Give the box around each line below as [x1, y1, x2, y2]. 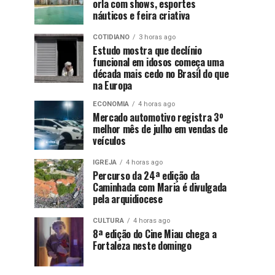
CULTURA [93, 217, 124, 225]
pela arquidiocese [93, 192, 163, 207]
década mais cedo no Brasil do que [93, 66, 229, 82]
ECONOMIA [93, 100, 129, 109]
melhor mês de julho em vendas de [93, 122, 228, 137]
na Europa [93, 78, 133, 93]
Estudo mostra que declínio [93, 43, 202, 58]
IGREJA [93, 158, 117, 167]
